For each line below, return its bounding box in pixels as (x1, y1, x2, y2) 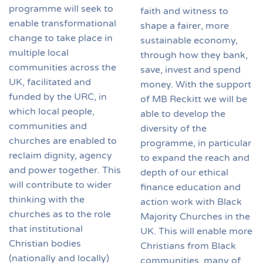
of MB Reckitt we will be (140, 93, 247, 105)
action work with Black (140, 195, 242, 208)
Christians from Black (140, 240, 236, 252)
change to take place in (9, 32, 113, 45)
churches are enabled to (9, 135, 117, 147)
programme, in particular (140, 137, 251, 149)
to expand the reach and (140, 151, 249, 164)
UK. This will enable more (140, 225, 252, 237)
